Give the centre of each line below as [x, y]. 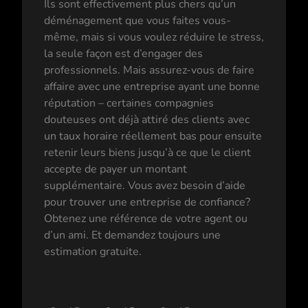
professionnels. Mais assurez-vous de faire [149, 70]
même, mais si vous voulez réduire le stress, [154, 37]
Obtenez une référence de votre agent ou [146, 219]
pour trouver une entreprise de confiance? [147, 202]
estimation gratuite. [93, 252]
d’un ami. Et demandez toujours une [132, 235]
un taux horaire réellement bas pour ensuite [153, 136]
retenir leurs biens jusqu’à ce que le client [147, 153]
